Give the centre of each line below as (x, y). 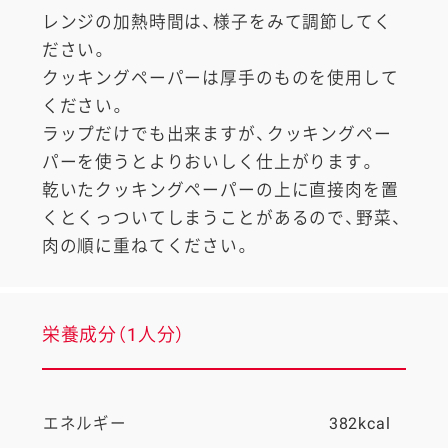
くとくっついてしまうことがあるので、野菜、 (222, 218)
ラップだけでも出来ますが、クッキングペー (216, 134)
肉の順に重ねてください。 (146, 246)
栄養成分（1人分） (113, 335)
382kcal (359, 423)
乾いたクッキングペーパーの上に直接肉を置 (220, 190)
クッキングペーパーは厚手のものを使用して (220, 78)
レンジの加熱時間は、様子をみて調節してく (216, 22)
